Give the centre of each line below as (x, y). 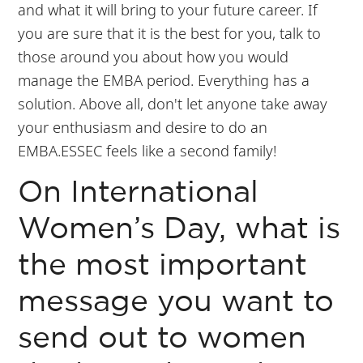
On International (139, 193)
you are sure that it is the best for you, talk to (170, 32)
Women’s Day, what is (179, 229)
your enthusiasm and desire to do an (143, 126)
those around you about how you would (154, 56)
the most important (163, 266)
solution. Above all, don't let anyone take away (173, 103)
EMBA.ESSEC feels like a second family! (148, 150)
